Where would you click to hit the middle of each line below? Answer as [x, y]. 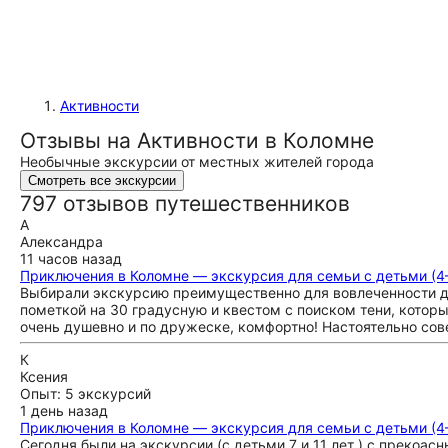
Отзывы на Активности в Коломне [197, 140]
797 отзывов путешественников [185, 203]
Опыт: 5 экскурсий [85, 393]
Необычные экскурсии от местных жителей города [197, 161]
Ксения [44, 376]
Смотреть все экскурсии [102, 180]
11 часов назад [71, 258]
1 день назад [64, 410]
